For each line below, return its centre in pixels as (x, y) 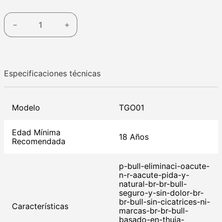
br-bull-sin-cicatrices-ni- (165, 202)
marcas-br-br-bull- (154, 211)
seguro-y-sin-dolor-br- (161, 193)
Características (40, 206)
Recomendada (39, 141)
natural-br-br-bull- (153, 184)
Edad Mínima (36, 133)
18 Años (134, 137)
